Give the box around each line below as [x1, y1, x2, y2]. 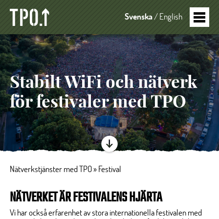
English [159, 13, 182, 21]
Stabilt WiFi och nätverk [10, 74, 197, 91]
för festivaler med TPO [10, 94, 186, 111]
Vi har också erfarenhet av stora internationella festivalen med [10, 209, 202, 217]
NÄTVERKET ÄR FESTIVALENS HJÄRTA [10, 190, 162, 204]
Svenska [125, 13, 153, 21]
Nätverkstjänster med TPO [10, 166, 92, 174]
